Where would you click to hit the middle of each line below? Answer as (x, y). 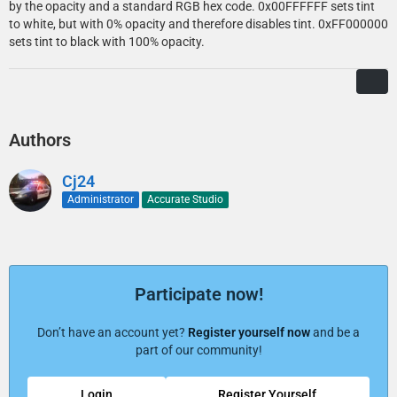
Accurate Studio (185, 199)
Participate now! (198, 294)
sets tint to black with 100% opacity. (107, 41)
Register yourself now (249, 332)
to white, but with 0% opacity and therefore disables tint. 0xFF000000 (198, 23)
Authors (40, 140)
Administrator (101, 199)
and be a (335, 332)
